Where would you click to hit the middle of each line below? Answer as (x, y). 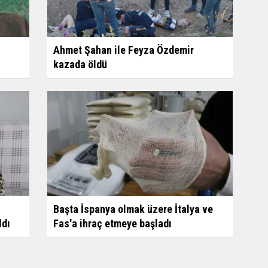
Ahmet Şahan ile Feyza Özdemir (123, 50)
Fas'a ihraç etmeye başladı (112, 223)
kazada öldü (80, 64)
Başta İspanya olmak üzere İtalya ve (133, 209)
